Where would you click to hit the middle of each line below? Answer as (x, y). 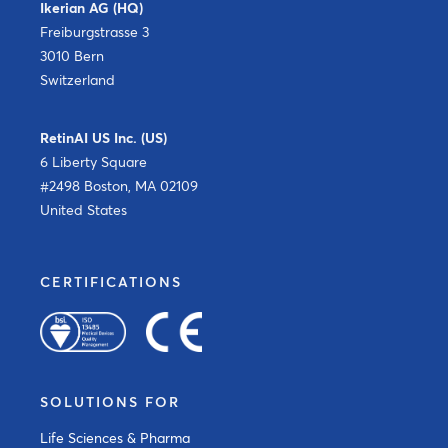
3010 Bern (72, 55)
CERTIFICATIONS (111, 281)
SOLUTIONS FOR (110, 401)
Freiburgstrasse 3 (94, 31)
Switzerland (77, 79)
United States (83, 209)
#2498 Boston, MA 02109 (119, 185)
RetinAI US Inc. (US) (103, 137)
